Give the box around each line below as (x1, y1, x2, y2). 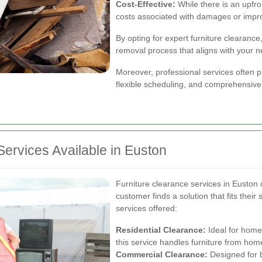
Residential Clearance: (116, 225, 206, 235)
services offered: (116, 204, 177, 213)
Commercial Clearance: (116, 250, 208, 259)
